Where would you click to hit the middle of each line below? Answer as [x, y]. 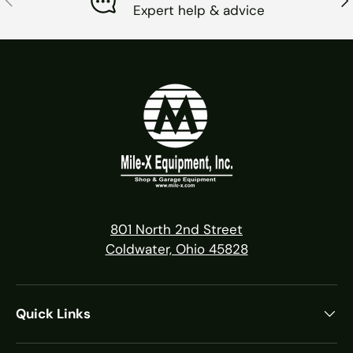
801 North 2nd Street [176, 229]
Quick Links [53, 313]
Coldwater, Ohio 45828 [176, 249]
